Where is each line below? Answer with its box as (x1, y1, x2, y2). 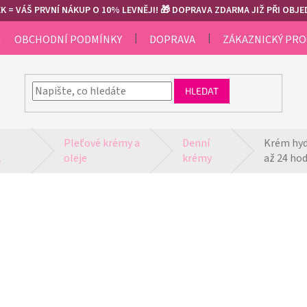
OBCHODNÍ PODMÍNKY (14, 32, 123, 47)
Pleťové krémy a (64, 136, 140, 151)
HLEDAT (185, 84, 219, 97)
